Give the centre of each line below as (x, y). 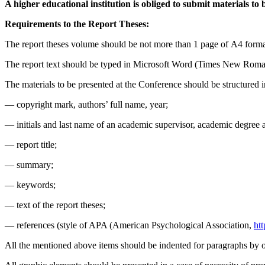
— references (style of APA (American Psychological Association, (129, 225)
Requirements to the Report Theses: (77, 24)
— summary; (29, 165)
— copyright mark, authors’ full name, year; (86, 105)
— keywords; (30, 185)
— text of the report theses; (55, 205)
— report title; (31, 145)
